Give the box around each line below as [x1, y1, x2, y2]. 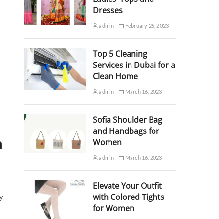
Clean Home [92, 71, 138, 82]
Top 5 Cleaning [92, 48, 147, 59]
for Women [92, 203, 134, 214]
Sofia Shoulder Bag [92, 114, 162, 125]
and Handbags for [92, 126, 159, 136]
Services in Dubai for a [92, 60, 175, 70]
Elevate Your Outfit [92, 180, 162, 191]
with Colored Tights [92, 192, 164, 202]
